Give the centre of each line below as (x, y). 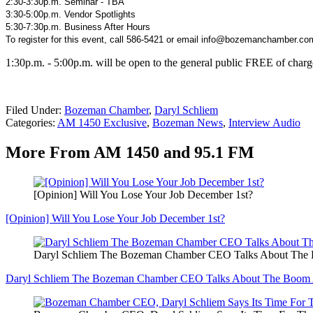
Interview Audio (264, 123)
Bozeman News (188, 123)
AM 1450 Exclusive (102, 123)
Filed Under (32, 110)
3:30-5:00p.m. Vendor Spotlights (71, 15)
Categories (29, 123)
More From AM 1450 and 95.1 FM (130, 153)
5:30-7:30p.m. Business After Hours (78, 27)
